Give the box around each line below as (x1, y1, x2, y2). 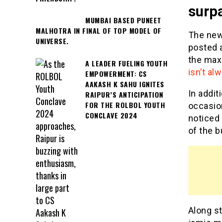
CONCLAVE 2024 (85, 110, 138, 120)
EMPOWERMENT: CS (85, 68, 147, 79)
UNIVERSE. (36, 36, 69, 47)
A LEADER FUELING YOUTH (85, 57, 167, 68)
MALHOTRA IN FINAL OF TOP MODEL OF (36, 25, 162, 36)
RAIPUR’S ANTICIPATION (85, 89, 164, 100)
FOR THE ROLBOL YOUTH (85, 99, 165, 110)
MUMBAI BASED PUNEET (85, 15, 162, 26)
